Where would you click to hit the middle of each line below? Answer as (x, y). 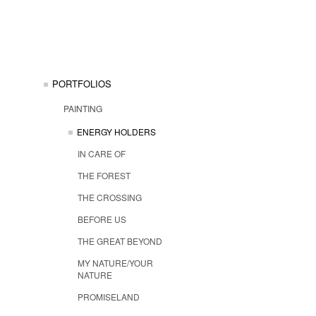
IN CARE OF (102, 153)
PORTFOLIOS (82, 84)
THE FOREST (104, 175)
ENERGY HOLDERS (116, 131)
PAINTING (83, 108)
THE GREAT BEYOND (120, 241)
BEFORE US (102, 219)
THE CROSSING (110, 197)
